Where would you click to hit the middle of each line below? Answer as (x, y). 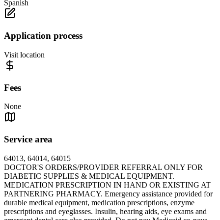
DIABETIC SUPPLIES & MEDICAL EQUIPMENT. (89, 176)
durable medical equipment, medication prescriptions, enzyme (99, 202)
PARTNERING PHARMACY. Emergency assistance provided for (108, 193)
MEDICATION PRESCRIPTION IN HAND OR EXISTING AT (107, 185)
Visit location (24, 55)
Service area (28, 139)
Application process (43, 36)
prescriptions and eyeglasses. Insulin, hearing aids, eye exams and (105, 211)
